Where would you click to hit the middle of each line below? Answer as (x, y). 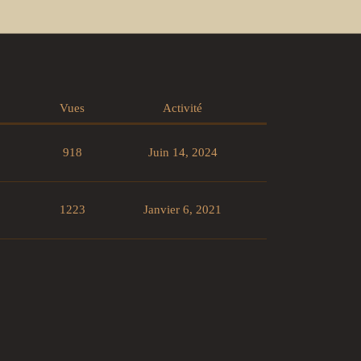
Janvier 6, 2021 (183, 210)
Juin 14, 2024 (183, 153)
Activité (183, 108)
